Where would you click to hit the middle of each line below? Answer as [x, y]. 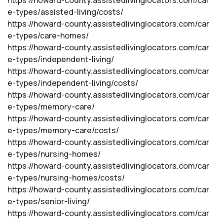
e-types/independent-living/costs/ [73, 83]
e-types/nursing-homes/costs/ [66, 178]
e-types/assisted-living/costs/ [65, 12]
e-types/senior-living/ [49, 201]
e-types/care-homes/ [48, 36]
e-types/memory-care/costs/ [63, 130]
